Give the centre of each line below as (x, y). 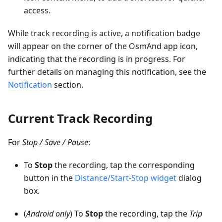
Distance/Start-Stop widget (126, 178)
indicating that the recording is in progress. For (97, 59)
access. (37, 10)
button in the (49, 178)
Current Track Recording (80, 118)
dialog (189, 178)
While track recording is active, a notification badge (104, 33)
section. (68, 85)
